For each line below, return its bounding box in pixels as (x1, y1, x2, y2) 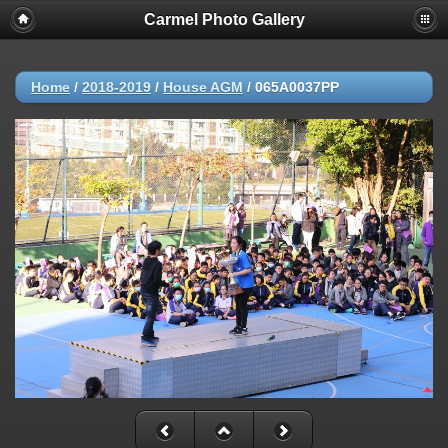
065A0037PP (255, 79, 339, 95)
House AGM (163, 79, 243, 95)
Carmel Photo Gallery (143, 11, 305, 28)
